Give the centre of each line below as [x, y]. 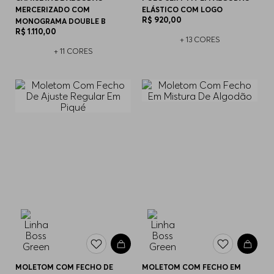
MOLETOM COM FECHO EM [192, 267]
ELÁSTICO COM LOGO [183, 10]
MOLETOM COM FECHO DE [65, 267]
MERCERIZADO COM [53, 10]
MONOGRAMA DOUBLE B [61, 21]
